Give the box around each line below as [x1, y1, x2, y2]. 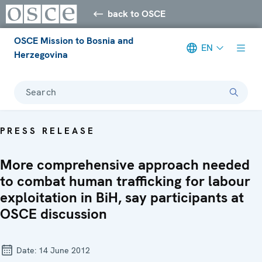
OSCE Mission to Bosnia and [14, 34, 133, 47]
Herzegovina [14, 48, 68, 61]
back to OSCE [108, 7, 166, 20]
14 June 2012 [39, 244, 90, 256]
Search [26, 85, 56, 98]
